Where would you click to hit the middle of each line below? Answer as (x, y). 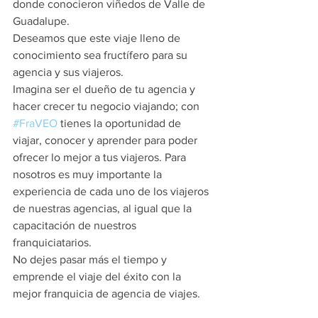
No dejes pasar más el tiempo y (91, 259)
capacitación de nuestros (76, 225)
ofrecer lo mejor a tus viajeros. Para (101, 157)
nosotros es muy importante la (89, 174)
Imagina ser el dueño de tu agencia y (105, 89)
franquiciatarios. (52, 242)
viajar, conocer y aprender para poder (106, 140)
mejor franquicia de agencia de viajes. (106, 294)
